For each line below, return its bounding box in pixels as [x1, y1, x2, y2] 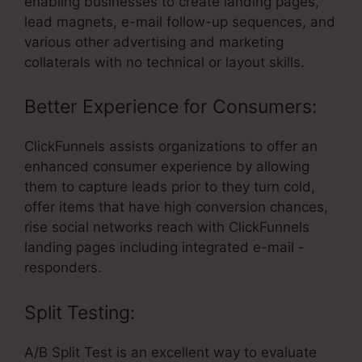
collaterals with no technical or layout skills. [24, 53, 305, 70]
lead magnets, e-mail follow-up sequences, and [24, 13, 335, 30]
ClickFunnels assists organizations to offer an [24, 138, 318, 155]
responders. [24, 259, 102, 276]
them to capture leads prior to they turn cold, [24, 179, 315, 196]
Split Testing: [24, 301, 135, 324]
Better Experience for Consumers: [24, 95, 317, 119]
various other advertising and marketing [24, 33, 284, 50]
